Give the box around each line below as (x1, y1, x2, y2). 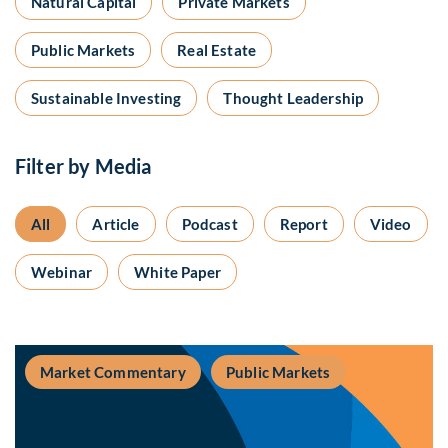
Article (92, 215, 140, 234)
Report (279, 215, 328, 234)
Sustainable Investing (31, 89, 182, 108)
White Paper (134, 263, 221, 282)
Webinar (31, 263, 93, 282)
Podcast (181, 215, 238, 234)
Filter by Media (15, 154, 152, 179)
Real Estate (177, 41, 256, 60)
